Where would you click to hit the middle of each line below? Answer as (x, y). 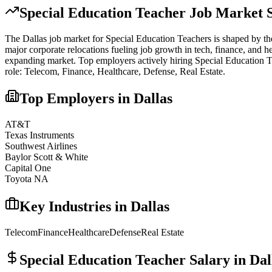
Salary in (218, 260)
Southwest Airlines (41, 146)
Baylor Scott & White (46, 157)
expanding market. (40, 60)
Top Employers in (76, 99)
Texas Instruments (39, 135)
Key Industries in (75, 207)
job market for (76, 38)
